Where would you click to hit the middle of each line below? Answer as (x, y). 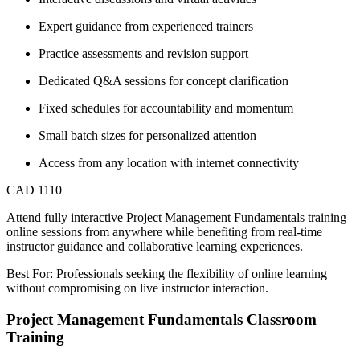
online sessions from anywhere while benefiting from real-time (164, 232)
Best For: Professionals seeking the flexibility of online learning (167, 274)
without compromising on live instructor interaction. (137, 288)
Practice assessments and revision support (143, 54)
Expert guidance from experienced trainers (146, 27)
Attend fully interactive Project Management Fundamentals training (176, 218)
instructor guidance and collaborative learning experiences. (155, 247)
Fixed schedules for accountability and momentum (166, 108)
